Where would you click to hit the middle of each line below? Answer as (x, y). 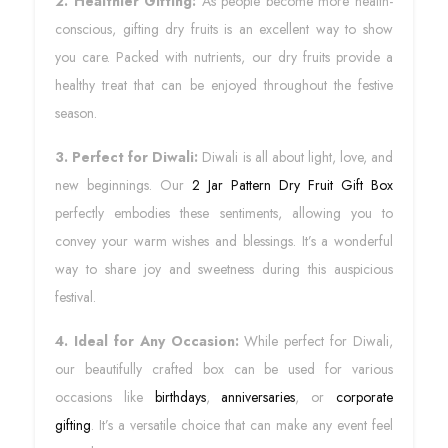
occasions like (105, 397)
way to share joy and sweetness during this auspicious (224, 269)
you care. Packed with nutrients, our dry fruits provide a (224, 57)
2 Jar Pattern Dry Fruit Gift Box (292, 185)
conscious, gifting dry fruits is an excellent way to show (224, 29)
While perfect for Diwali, (315, 341)
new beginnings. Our (123, 185)
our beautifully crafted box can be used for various (224, 369)
